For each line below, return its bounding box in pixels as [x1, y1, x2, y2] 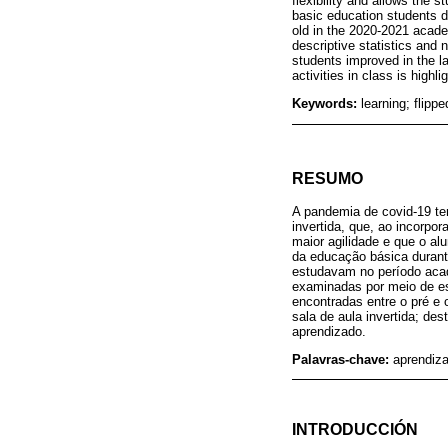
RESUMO [292, 169, 363, 187]
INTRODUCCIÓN [292, 420, 418, 439]
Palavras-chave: [292, 351, 393, 367]
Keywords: [292, 96, 361, 112]
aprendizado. [292, 323, 366, 339]
